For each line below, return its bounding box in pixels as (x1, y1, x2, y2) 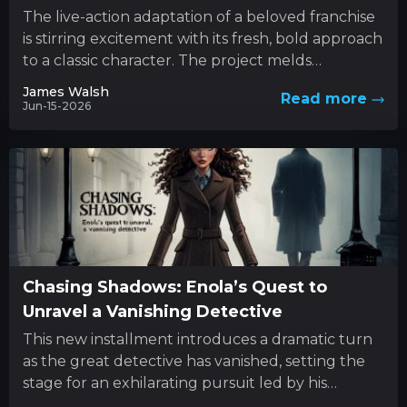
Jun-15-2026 (23, 98, 91, 113)
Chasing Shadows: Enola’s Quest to (23, 276, 327, 297)
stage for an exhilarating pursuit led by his (23, 373, 327, 392)
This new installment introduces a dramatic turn (23, 330, 372, 348)
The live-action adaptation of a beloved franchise (23, 7, 375, 25)
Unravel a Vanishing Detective (23, 301, 283, 322)
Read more (280, 89, 372, 107)
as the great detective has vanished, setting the (23, 352, 365, 370)
